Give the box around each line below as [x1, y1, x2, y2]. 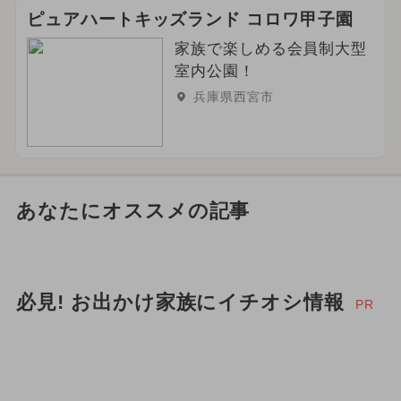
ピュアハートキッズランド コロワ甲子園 [26, 10, 354, 30]
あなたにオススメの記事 [15, 200, 251, 222]
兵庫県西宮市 [192, 90, 274, 105]
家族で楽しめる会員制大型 [174, 40, 368, 58]
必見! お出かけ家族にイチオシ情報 [15, 291, 346, 313]
